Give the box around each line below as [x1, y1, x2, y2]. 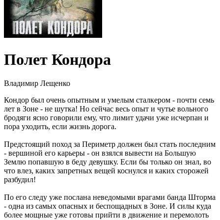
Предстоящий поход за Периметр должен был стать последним [4, 140, 216, 149]
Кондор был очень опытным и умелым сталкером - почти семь [4, 96, 214, 105]
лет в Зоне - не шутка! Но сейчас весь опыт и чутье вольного [4, 105, 208, 113]
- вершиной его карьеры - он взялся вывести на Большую [4, 149, 196, 158]
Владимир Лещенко [4, 79, 70, 88]
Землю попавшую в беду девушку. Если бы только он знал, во [4, 158, 211, 166]
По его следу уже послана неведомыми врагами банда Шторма [4, 193, 216, 202]
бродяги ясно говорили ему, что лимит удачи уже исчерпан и [4, 113, 209, 122]
